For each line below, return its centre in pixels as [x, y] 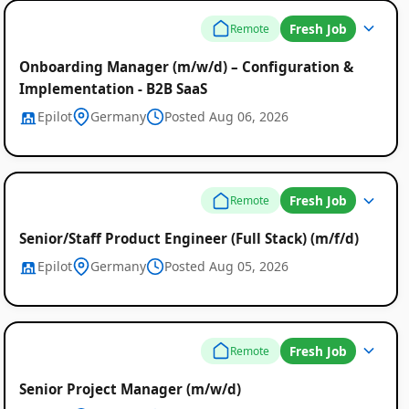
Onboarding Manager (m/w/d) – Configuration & [186, 66]
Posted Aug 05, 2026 [226, 267]
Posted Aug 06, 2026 [226, 116]
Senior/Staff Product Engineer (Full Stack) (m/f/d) [189, 239]
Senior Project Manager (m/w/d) [130, 388]
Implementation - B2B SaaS [113, 88]
